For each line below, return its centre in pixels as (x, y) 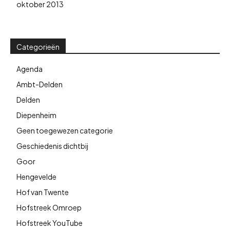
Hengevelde (36, 176)
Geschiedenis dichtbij (52, 146)
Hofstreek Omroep (49, 207)
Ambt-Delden (40, 84)
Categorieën (38, 46)
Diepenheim (36, 115)
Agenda (30, 69)
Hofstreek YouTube (50, 223)
